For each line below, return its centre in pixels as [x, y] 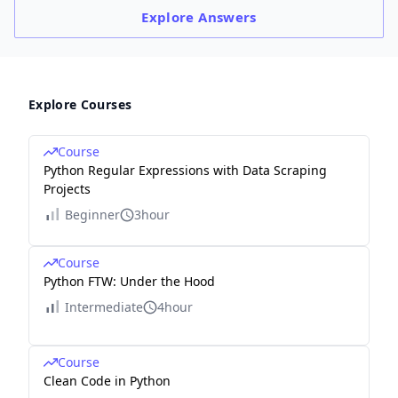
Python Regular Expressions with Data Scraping [185, 170]
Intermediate [104, 307]
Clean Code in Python [107, 381]
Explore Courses [80, 104]
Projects [67, 189]
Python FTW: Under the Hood [129, 281]
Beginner [92, 215]
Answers [227, 17]
